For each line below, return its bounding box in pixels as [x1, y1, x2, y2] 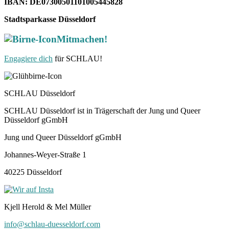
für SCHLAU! [53, 54, 102, 63]
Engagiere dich [4, 54, 53, 63]
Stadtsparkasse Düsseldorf [4, 14, 98, 24]
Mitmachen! [57, 33, 107, 44]
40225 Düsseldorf [4, 168, 62, 177]
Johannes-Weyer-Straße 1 [4, 150, 86, 159]
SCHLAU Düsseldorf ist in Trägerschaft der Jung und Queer [4, 106, 200, 116]
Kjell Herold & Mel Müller [4, 202, 91, 212]
